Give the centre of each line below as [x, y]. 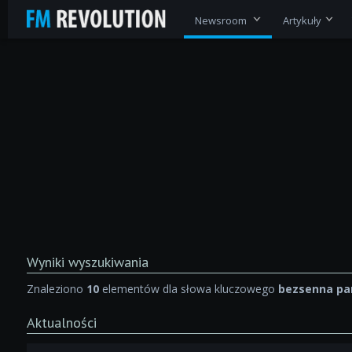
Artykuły [302, 20]
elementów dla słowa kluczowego [188, 288]
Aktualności [61, 322]
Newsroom [222, 20]
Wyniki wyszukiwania [87, 262]
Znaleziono [56, 288]
